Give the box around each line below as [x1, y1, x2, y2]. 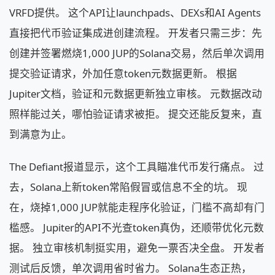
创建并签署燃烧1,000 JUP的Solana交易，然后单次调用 [9, 46, 265, 60]
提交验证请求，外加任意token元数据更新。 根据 [9, 66, 237, 80]
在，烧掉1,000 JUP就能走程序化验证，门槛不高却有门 [9, 200, 265, 215]
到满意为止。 [9, 127, 72, 141]
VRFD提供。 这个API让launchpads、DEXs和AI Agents [9, 6, 261, 20]
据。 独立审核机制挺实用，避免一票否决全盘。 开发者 [9, 241, 265, 255]
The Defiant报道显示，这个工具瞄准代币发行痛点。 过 [9, 160, 264, 174]
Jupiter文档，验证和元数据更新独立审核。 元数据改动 [9, 87, 262, 101]
